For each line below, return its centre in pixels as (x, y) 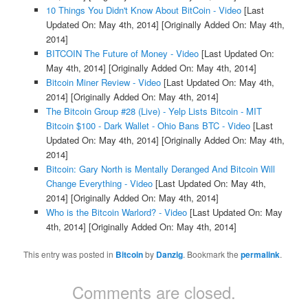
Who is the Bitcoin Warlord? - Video (116, 212)
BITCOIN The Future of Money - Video (122, 53)
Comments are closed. (154, 291)
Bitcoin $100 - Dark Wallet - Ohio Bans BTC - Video (148, 125)
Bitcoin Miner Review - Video (103, 82)
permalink (261, 254)
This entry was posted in (70, 254)
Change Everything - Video (99, 183)
